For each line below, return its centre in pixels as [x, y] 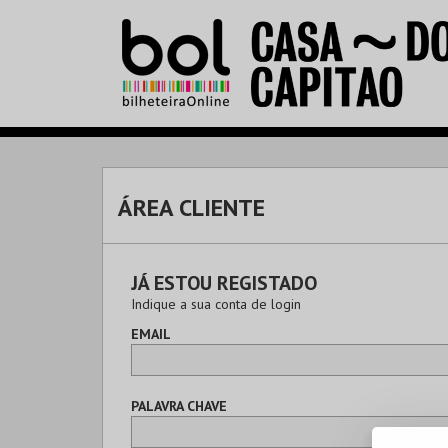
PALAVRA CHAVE [179, 406]
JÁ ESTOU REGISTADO [224, 283]
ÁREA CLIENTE [191, 207]
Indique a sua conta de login [216, 304]
